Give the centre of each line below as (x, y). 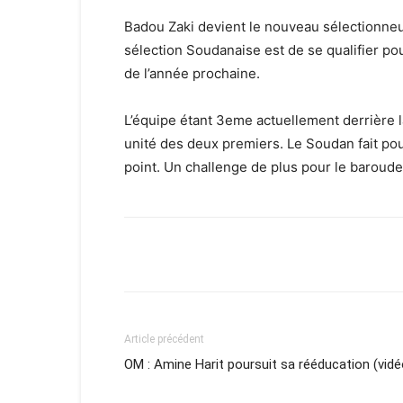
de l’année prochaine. (192, 73)
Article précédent (164, 339)
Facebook (192, 254)
